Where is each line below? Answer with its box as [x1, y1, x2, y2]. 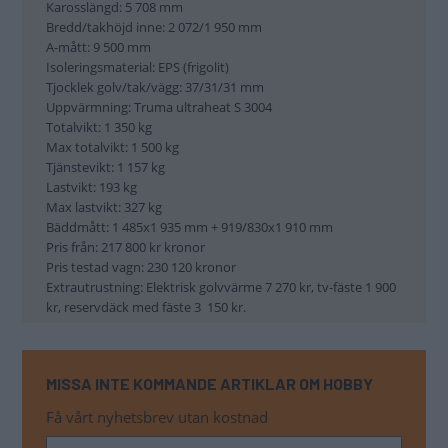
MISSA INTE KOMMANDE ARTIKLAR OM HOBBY [46, 373, 373, 393]
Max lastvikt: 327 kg [46, 197, 162, 216]
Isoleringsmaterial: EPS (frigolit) [46, 57, 229, 76]
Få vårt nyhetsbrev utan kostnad [46, 406, 268, 427]
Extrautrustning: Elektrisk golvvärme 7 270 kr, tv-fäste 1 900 [46, 277, 396, 296]
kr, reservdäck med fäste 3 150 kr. [46, 297, 246, 316]
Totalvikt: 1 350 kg [46, 117, 152, 136]
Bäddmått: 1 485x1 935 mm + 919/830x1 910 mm [46, 217, 333, 236]
